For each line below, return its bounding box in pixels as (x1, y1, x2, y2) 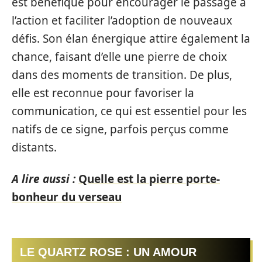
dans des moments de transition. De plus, (12, 67, 232, 82)
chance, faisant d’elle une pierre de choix (12, 49, 227, 64)
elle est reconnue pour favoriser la (12, 85, 194, 101)
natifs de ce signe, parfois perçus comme (12, 122, 229, 137)
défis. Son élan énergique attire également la (12, 31, 250, 46)
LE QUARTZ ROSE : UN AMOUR (20, 246, 196, 258)
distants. (12, 140, 57, 155)
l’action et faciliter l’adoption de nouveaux (12, 13, 232, 28)
